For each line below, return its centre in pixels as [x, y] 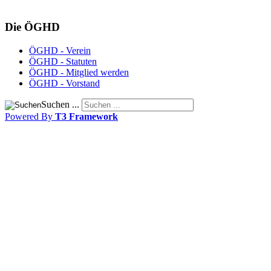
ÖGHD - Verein [60, 50]
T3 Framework [87, 116]
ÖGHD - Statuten [63, 61]
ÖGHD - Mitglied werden [79, 72]
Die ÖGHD [32, 27]
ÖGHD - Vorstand [64, 83]
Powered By [30, 116]
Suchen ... [60, 104]
